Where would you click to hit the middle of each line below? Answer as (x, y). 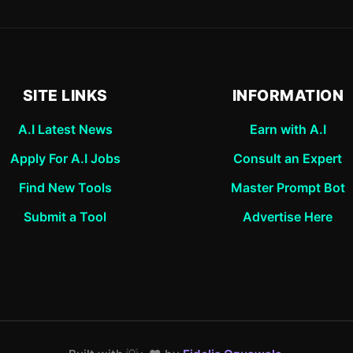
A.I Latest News (65, 129)
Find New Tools (65, 188)
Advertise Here (288, 217)
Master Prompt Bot (288, 188)
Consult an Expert (288, 158)
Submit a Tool (65, 217)
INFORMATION (288, 95)
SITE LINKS (65, 95)
